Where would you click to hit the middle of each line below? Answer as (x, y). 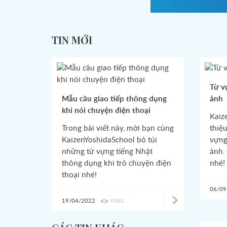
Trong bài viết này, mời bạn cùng (118, 128)
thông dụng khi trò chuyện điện (117, 163)
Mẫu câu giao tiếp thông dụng (114, 99)
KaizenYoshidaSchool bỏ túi (109, 140)
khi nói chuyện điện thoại (106, 111)
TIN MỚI (72, 40)
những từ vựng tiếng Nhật (107, 152)
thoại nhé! (79, 175)
